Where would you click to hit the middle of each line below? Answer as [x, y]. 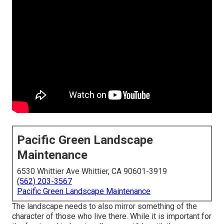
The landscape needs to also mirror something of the [104, 206]
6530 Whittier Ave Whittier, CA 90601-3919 [92, 171]
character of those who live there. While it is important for [112, 216]
